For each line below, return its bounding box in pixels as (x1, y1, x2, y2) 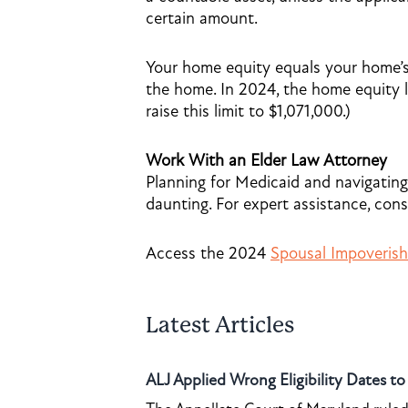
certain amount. (146, 8, 258, 28)
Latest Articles (146, 315, 294, 337)
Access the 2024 (146, 243, 270, 263)
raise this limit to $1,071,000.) (146, 101, 351, 121)
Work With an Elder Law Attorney (146, 150, 387, 170)
